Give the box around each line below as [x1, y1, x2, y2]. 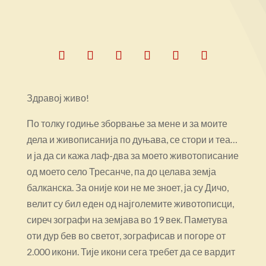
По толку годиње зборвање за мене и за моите [26, 117, 227, 129]
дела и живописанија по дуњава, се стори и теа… [26, 133, 237, 145]
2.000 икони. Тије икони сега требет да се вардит [26, 245, 235, 257]
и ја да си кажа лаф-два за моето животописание [26, 149, 239, 161]
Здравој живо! [26, 91, 89, 103]
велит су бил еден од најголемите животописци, [26, 197, 234, 209]
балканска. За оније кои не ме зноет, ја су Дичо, [26, 181, 229, 193]
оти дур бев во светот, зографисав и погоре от [26, 229, 226, 241]
